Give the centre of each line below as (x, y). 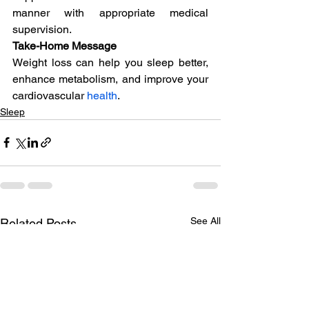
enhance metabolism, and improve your (110, 79)
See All (206, 220)
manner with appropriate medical (110, 12)
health (102, 95)
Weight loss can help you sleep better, (110, 62)
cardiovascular (50, 95)
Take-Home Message (64, 46)
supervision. (42, 29)
